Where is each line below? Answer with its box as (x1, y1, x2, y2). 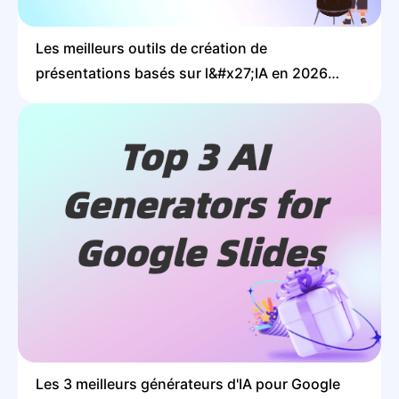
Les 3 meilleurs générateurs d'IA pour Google (36, 375, 340, 394)
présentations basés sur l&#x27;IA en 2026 (36, 63, 328, 82)
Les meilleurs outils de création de (36, 38, 267, 57)
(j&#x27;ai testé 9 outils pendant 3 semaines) (36, 88, 342, 107)
